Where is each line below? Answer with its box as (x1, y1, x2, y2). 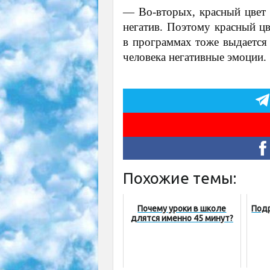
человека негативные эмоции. (123, 51, 267, 64)
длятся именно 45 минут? (130, 213, 233, 224)
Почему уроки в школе (137, 204, 227, 214)
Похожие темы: (123, 169, 237, 187)
